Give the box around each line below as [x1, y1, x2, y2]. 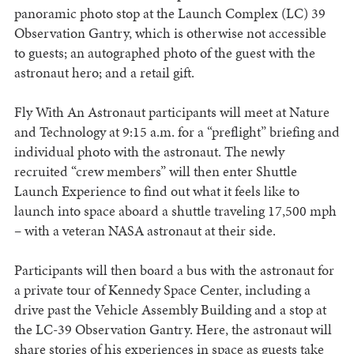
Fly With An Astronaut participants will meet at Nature [13, 102, 330, 122]
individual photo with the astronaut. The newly [13, 141, 284, 162]
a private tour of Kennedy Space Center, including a [13, 280, 311, 300]
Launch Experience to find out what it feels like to [13, 181, 299, 201]
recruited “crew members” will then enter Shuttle [13, 161, 297, 182]
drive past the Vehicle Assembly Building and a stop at [13, 299, 326, 320]
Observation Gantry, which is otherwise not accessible [13, 23, 326, 43]
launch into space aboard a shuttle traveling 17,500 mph [13, 201, 337, 221]
